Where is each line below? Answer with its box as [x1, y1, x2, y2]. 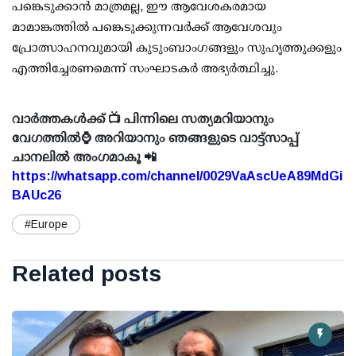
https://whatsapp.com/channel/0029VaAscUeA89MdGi [12, 169, 342, 184]
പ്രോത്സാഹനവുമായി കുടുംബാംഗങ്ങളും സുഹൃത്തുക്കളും [12, 41, 342, 55]
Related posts [12, 261, 161, 287]
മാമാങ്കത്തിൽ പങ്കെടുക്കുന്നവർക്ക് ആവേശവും [12, 20, 282, 34]
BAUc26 [12, 188, 61, 203]
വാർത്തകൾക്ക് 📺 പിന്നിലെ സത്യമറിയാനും [12, 112, 274, 126]
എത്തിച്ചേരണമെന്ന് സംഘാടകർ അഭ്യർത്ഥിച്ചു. [12, 61, 278, 75]
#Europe [25, 218, 68, 231]
